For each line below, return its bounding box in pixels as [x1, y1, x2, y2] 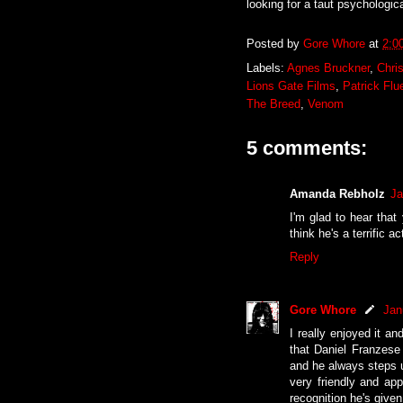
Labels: [246, 60, 287, 75]
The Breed [246, 96, 300, 111]
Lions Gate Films [246, 78, 336, 93]
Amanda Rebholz [290, 186, 385, 201]
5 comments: [246, 136, 367, 159]
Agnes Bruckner [287, 60, 370, 75]
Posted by [246, 36, 303, 50]
